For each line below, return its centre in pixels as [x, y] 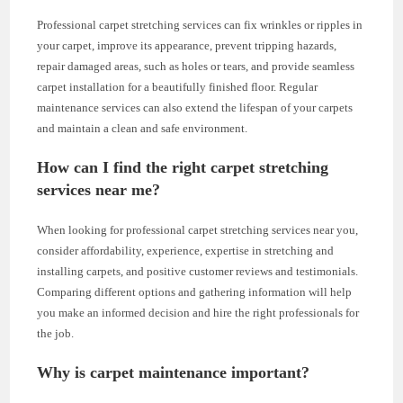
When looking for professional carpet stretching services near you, [198, 229]
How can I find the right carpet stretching [183, 167]
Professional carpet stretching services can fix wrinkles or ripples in [200, 24]
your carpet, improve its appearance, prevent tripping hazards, [187, 45]
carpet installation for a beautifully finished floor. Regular [178, 86]
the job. [56, 333]
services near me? [99, 189]
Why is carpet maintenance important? [174, 372]
